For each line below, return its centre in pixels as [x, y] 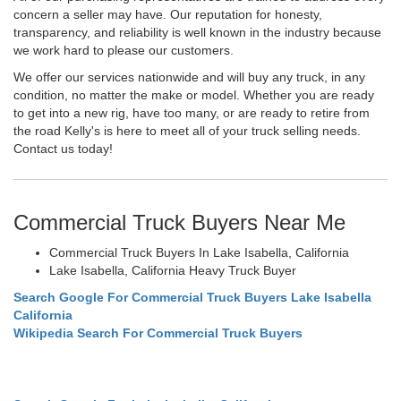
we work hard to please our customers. [124, 50]
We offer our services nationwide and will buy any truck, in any [189, 77]
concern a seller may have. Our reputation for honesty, [168, 14]
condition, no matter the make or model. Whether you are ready [194, 94]
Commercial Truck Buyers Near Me [179, 222]
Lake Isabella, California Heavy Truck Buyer [173, 270]
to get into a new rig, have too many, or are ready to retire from [192, 112]
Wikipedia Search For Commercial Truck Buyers [158, 333]
